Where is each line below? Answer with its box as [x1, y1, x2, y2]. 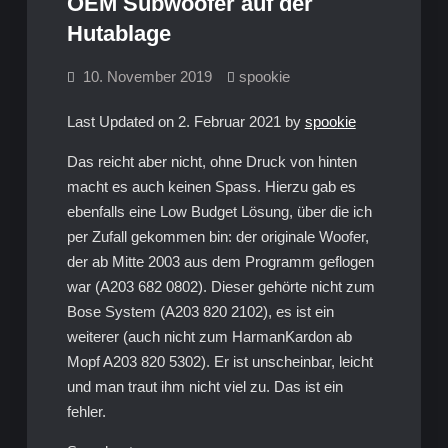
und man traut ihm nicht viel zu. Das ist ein [66, 378, 343, 395]
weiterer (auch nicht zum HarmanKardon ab [66, 328, 352, 345]
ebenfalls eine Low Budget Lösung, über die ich [66, 203, 372, 220]
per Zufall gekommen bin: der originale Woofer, [66, 228, 369, 245]
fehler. [66, 403, 106, 420]
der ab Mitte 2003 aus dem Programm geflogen [66, 253, 374, 270]
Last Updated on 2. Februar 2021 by [66, 113, 305, 130]
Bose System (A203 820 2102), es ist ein [66, 303, 334, 320]
